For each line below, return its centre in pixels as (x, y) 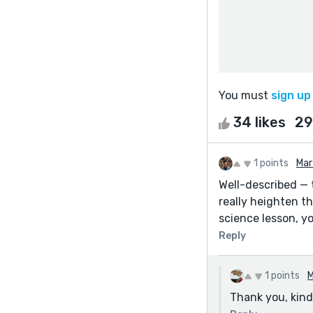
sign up (291, 95)
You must (245, 95)
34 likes (260, 122)
